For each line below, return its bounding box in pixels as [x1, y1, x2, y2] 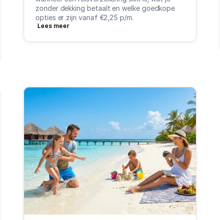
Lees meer [37, 22, 69, 29]
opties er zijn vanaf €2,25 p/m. [35, 13, 134, 22]
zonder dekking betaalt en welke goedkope [35, 4, 175, 12]
